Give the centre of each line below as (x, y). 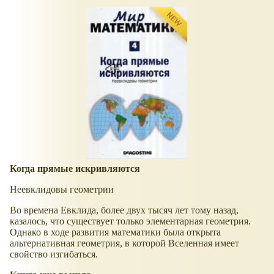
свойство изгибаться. (54, 254)
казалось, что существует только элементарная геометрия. (130, 221)
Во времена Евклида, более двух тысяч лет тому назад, (124, 210)
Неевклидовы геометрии (62, 190)
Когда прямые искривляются (75, 169)
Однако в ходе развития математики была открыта (115, 232)
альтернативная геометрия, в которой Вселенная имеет (124, 243)
